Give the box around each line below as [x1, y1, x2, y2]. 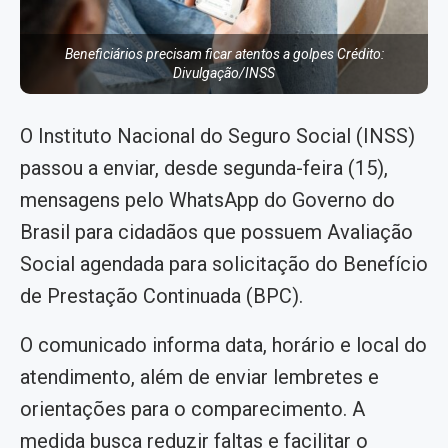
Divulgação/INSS [173, 65, 275, 82]
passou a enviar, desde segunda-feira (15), [20, 156, 388, 181]
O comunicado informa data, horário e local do [20, 333, 427, 358]
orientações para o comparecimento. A [20, 397, 365, 422]
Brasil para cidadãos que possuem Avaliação [20, 220, 413, 245]
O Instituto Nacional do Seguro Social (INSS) [20, 124, 415, 149]
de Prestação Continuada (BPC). [20, 284, 303, 309]
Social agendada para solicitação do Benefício [20, 252, 428, 277]
